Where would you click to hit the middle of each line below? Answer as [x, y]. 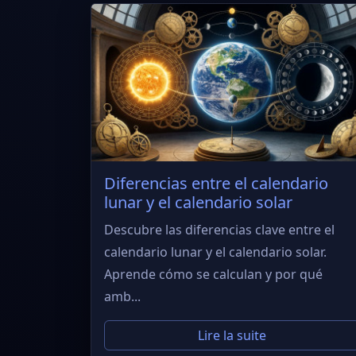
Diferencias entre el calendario [216, 184]
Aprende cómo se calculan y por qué [213, 275]
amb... [122, 297]
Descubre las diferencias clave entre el [219, 230]
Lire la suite [232, 336]
